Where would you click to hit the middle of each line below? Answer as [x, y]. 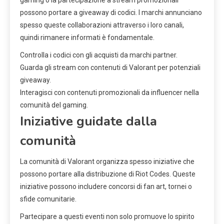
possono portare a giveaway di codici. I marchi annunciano [111, 13]
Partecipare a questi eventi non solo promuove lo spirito [107, 217]
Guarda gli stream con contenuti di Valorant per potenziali [110, 68]
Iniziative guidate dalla [88, 121]
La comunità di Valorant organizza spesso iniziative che [107, 162]
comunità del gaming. [54, 105]
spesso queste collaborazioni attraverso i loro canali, [102, 25]
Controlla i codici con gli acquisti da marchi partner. [99, 55]
